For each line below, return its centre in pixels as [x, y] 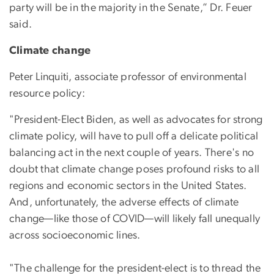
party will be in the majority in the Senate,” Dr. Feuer [131, 8]
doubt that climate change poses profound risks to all [135, 170]
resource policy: [47, 94]
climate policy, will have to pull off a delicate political [134, 137]
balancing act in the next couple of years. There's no [132, 153]
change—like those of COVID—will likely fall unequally [135, 219]
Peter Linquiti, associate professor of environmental [128, 77]
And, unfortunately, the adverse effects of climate [124, 203]
